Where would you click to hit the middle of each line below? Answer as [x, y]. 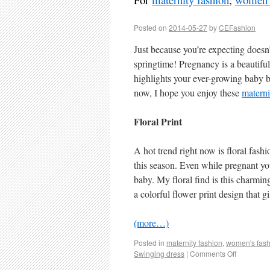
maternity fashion [194, 243]
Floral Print [158, 121]
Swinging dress [159, 253]
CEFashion [237, 27]
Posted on [150, 27]
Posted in [149, 243]
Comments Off [213, 253]
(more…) [151, 223]
